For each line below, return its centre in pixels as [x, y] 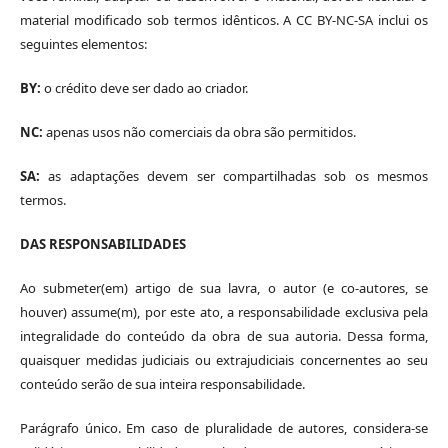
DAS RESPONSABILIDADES [102, 244]
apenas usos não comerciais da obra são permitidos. [199, 132]
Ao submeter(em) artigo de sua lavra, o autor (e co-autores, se [224, 288]
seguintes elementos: [83, 44]
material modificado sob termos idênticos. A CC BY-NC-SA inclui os [224, 20]
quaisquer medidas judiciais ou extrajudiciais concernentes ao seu [224, 360]
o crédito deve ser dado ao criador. [144, 88]
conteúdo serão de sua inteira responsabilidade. [162, 384]
